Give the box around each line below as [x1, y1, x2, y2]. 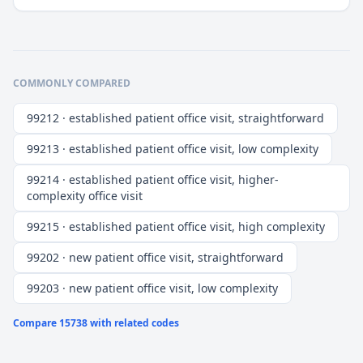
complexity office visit [27, 188, 143, 204]
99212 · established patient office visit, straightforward [27, 110, 324, 126]
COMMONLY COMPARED [13, 76, 130, 91]
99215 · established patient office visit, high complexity [27, 219, 325, 235]
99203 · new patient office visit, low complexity [27, 280, 278, 297]
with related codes [88, 316, 179, 331]
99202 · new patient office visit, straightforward [27, 250, 284, 266]
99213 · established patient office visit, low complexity [27, 141, 318, 157]
